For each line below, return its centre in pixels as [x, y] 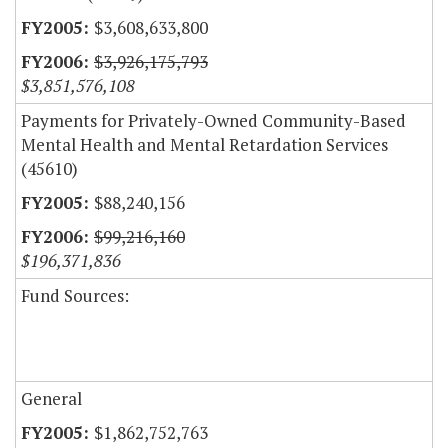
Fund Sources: [75, 296]
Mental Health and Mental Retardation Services [204, 145]
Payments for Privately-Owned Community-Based [213, 121]
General [51, 399]
